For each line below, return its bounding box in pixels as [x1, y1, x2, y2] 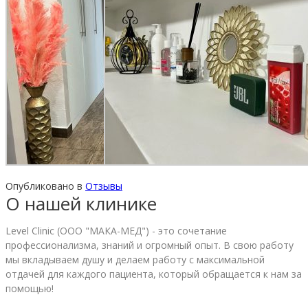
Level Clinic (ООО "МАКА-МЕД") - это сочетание [5, 223, 227, 237]
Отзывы [85, 179, 122, 192]
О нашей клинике [5, 190, 157, 216]
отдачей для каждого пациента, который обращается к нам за [5, 267, 302, 280]
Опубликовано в [5, 179, 85, 192]
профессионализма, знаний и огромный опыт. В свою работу [5, 238, 294, 252]
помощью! [5, 281, 54, 295]
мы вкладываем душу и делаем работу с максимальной [5, 252, 265, 266]
